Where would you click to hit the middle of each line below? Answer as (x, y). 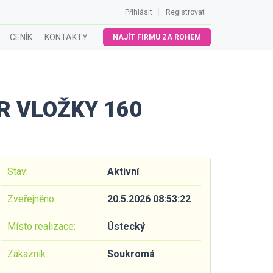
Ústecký (126, 226)
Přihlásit (139, 12)
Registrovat (185, 12)
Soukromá (131, 254)
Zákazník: (27, 254)
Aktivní (123, 172)
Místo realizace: (41, 226)
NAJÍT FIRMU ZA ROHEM (157, 37)
